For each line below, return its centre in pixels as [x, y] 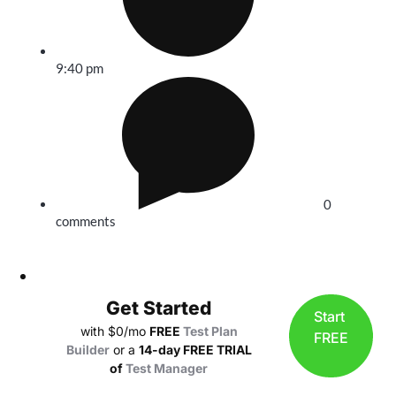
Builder [88, 350]
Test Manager [167, 368]
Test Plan [210, 331]
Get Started [159, 308]
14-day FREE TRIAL [195, 350]
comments [86, 221]
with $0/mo [114, 331]
